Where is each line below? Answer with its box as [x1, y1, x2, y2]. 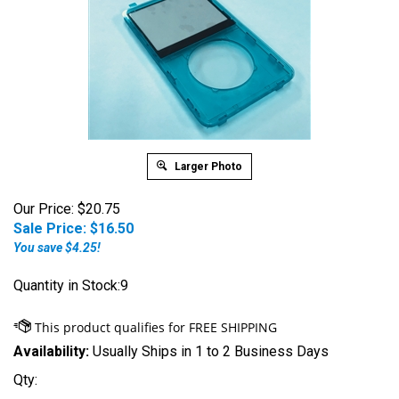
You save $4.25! [13, 240, 101, 255]
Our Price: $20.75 [13, 200, 120, 217]
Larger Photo [172, 160, 242, 173]
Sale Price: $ [13, 220, 98, 237]
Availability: [13, 343, 89, 360]
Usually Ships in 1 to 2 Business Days [89, 343, 329, 360]
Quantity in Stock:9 [13, 277, 128, 294]
